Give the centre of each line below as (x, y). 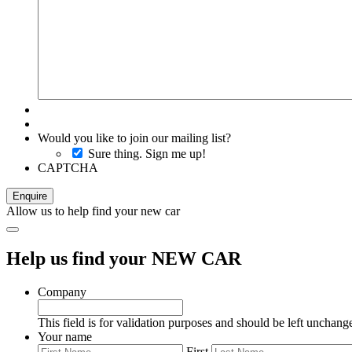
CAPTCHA (68, 167)
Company (62, 291)
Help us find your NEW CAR (124, 258)
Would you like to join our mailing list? (134, 137)
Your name (65, 336)
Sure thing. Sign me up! (147, 153)
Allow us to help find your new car (93, 211)
